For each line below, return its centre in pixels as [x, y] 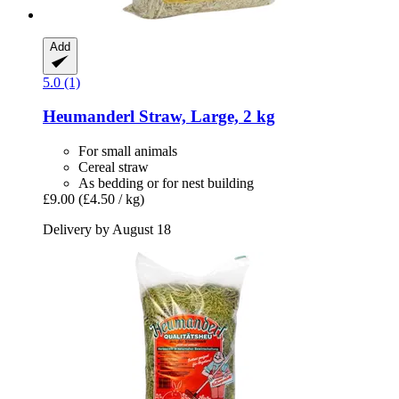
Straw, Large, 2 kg [205, 117]
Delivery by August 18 [107, 230]
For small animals [128, 151]
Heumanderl [89, 117]
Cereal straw [114, 167]
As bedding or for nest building [166, 183]
